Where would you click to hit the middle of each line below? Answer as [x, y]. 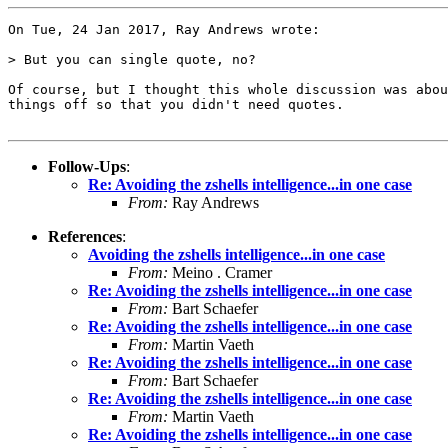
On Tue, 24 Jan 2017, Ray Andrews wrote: [164, 29]
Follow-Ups [87, 166]
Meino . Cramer [220, 272]
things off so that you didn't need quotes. [176, 104]
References [85, 236]
